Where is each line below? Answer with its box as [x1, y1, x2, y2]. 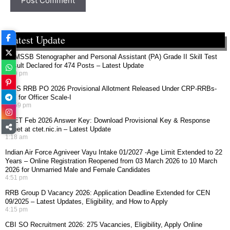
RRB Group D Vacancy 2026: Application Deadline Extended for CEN [5, 189, 210, 197]
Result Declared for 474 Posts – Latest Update [5, 62, 144, 69]
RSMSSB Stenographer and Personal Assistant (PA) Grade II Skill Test [5, 53, 217, 61]
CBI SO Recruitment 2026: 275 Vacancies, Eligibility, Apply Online [5, 221, 202, 228]
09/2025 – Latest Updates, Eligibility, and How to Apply [5, 198, 168, 205]
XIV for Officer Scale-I [5, 93, 71, 101]
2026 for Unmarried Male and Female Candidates [5, 166, 150, 174]
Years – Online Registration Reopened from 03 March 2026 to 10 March [5, 157, 217, 165]
